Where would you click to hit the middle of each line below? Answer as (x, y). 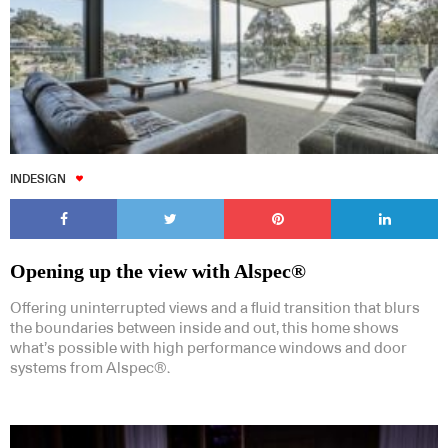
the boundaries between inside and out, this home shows (204, 328)
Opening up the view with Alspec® (158, 270)
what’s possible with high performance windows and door (208, 348)
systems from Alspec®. (90, 368)
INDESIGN (38, 178)
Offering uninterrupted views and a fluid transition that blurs (215, 308)
